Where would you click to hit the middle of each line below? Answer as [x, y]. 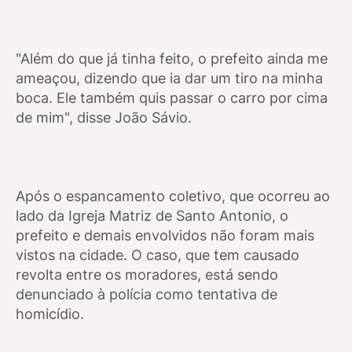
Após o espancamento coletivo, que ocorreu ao [173, 196]
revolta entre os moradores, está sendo [147, 274]
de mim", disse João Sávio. [104, 117]
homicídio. [50, 313]
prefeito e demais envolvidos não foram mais [165, 235]
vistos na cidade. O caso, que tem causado [158, 255]
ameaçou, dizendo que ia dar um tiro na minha [169, 78]
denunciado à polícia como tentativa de [147, 294]
